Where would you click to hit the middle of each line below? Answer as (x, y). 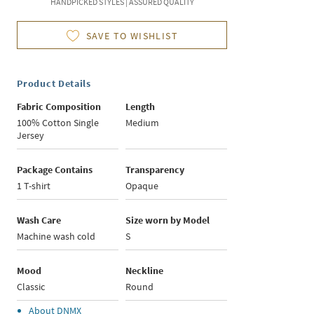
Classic (31, 287)
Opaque (142, 186)
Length (141, 107)
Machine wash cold (56, 237)
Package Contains (55, 170)
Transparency (155, 170)
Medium (143, 123)
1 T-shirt (34, 186)
